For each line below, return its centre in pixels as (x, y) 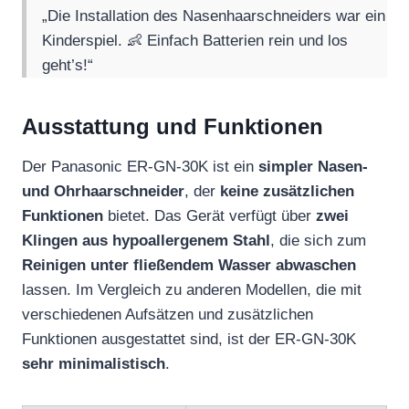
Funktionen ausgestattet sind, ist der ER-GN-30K (189, 340)
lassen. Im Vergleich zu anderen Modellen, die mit (192, 290)
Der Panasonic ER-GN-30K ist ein (140, 167)
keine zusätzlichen (287, 192)
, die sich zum (318, 241)
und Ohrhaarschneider (103, 192)
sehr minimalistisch (94, 364)
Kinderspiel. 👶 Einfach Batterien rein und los (195, 41)
